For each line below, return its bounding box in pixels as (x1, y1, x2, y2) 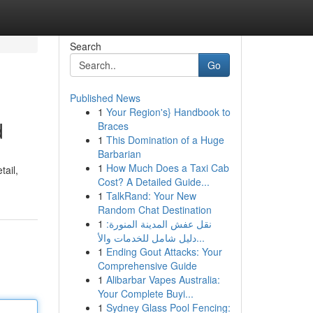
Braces (97, 119, 129, 133)
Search (69, 39, 101, 53)
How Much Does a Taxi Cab (105, 161, 229, 175)
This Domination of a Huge (105, 133, 224, 147)
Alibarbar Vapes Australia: (105, 272, 220, 286)
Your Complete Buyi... (97, 286, 194, 300)
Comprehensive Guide (97, 259, 197, 272)
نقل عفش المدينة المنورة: (105, 217, 212, 231)
